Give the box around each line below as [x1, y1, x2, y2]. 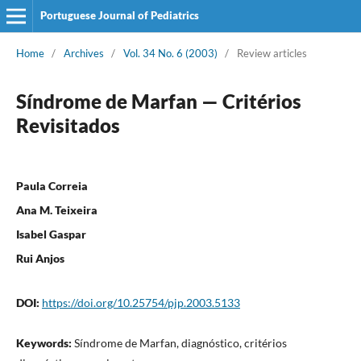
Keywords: [15, 335, 74, 350]
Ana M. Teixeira [15, 202, 98, 217]
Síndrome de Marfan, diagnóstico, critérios [73, 335, 287, 350]
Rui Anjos [15, 251, 64, 265]
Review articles [236, 46, 307, 60]
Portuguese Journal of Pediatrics [39, 9, 199, 22]
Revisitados [15, 113, 120, 137]
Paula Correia [15, 178, 88, 193]
